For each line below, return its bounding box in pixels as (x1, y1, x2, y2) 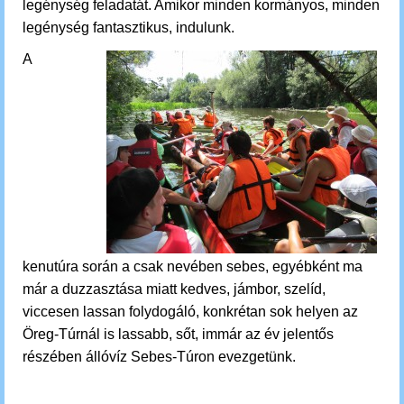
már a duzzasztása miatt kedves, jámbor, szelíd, (23, 281, 326, 297)
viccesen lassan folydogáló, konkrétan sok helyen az (23, 304, 358, 319)
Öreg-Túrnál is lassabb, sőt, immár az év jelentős (23, 326, 334, 342)
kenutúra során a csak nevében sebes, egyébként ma (23, 259, 363, 274)
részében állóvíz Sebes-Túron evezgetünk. (23, 349, 296, 364)
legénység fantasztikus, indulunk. (23, 20, 238, 35)
